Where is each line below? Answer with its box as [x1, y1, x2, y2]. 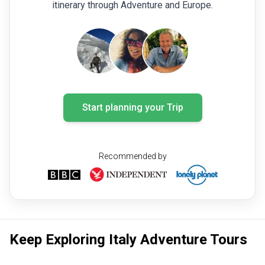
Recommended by [98, 151, 167, 161]
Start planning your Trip [82, 101, 183, 113]
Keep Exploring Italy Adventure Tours [9, 231, 247, 248]
